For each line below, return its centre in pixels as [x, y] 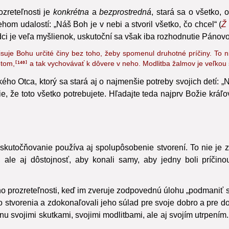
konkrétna [71, 24]
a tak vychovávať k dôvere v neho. [84, 76]
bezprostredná [125, 24]
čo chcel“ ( [201, 36]
